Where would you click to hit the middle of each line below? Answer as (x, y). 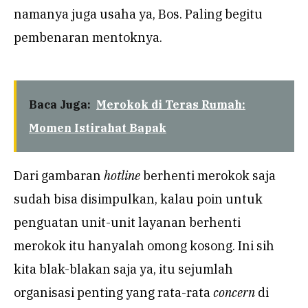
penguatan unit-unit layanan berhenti (127, 223)
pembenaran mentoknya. (88, 38)
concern (234, 293)
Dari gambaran (59, 176)
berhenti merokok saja (208, 176)
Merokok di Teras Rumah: (171, 105)
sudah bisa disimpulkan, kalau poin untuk (138, 199)
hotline (122, 176)
